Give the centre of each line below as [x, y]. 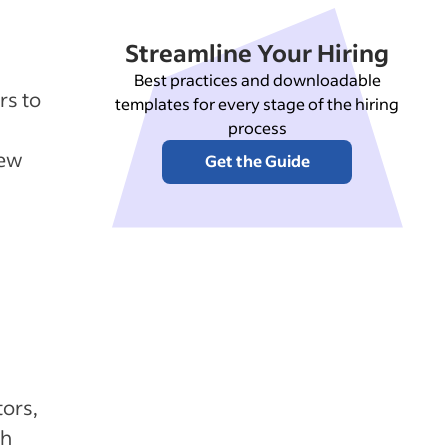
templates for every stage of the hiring [257, 103]
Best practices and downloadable [257, 79]
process [257, 127]
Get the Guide [257, 160]
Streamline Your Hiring [257, 52]
